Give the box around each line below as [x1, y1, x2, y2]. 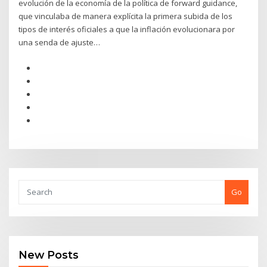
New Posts [18, 249, 79, 262]
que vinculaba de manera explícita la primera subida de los [18, 11, 233, 22]
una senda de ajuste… [18, 37, 101, 48]
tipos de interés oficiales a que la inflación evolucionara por [18, 24, 235, 35]
